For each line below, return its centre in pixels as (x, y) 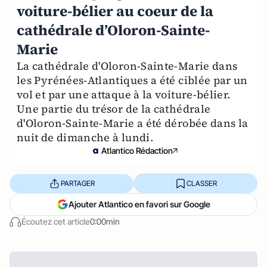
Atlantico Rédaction (137, 150)
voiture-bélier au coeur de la (115, 11)
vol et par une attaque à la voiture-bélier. (124, 94)
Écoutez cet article (56, 221)
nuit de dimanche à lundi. (85, 137)
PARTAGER (77, 183)
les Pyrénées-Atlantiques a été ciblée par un (132, 80)
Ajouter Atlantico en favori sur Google (139, 204)
